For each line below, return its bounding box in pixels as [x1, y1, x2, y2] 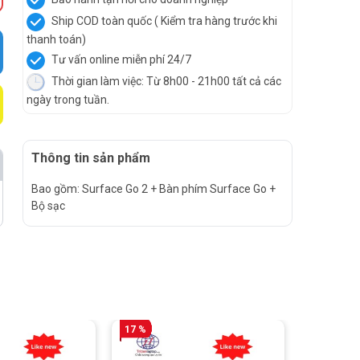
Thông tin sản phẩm [31, 150, 150, 166]
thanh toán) [27, 33, 86, 46]
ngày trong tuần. [27, 93, 109, 106]
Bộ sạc [31, 199, 65, 212]
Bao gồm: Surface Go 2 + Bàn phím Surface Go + [31, 182, 276, 195]
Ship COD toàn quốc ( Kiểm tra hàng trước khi [49, 14, 277, 28]
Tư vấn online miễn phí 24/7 [49, 53, 191, 67]
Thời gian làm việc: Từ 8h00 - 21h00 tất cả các [49, 75, 281, 88]
